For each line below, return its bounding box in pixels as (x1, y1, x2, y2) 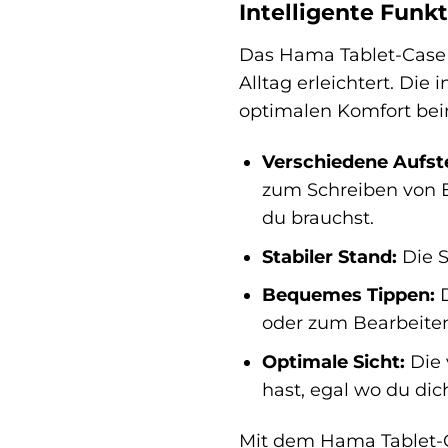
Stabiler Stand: (261, 245, 397, 267)
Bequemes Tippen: (261, 284, 435, 306)
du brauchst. (261, 207, 374, 229)
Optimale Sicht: (261, 350, 405, 372)
